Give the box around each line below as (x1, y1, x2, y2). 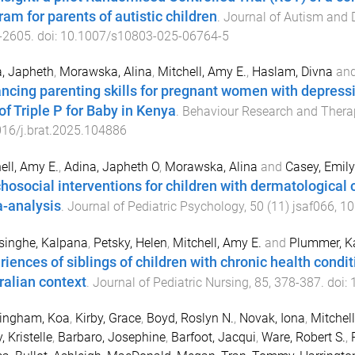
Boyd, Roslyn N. (146, 310, 234, 326)
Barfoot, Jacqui (170, 329, 256, 345)
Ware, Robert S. (261, 329, 345, 345)
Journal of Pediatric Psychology (67, 199, 244, 215)
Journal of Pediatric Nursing (92, 274, 249, 290)
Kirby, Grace (74, 310, 141, 326)
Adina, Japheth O (63, 159, 159, 175)
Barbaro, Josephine (57, 329, 166, 345)
